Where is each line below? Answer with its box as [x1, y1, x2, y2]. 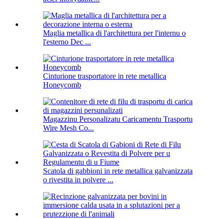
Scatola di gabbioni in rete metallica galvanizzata [43, 167, 193, 175]
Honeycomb [43, 81, 81, 89]
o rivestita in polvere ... [43, 175, 113, 184]
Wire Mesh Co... [43, 124, 94, 132]
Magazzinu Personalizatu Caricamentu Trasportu [43, 115, 193, 124]
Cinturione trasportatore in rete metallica [43, 72, 166, 81]
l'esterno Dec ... [43, 38, 91, 46]
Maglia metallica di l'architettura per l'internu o [43, 29, 186, 38]
